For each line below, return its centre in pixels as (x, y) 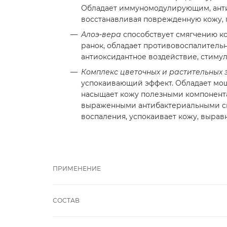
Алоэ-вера (101, 34)
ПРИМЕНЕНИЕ (77, 168)
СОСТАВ (66, 200)
